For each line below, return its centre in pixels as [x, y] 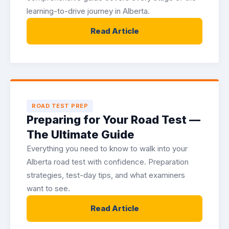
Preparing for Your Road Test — [113, 120]
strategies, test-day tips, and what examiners [106, 175]
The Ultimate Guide [81, 134]
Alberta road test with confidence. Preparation [108, 162]
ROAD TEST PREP [60, 106]
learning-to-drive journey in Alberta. [88, 11]
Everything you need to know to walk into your [107, 148]
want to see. [48, 188]
